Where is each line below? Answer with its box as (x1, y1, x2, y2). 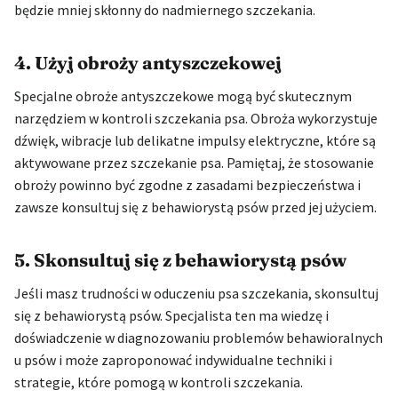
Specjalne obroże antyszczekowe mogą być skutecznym (14, 86, 352, 105)
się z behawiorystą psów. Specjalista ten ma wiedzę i (14, 306, 329, 324)
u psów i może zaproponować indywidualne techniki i (14, 350, 332, 369)
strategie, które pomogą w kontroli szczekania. (14, 372, 303, 391)
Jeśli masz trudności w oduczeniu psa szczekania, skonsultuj (14, 283, 378, 302)
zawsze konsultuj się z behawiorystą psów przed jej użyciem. (14, 197, 377, 216)
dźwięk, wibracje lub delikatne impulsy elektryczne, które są (14, 131, 376, 149)
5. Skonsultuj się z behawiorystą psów (14, 248, 346, 271)
